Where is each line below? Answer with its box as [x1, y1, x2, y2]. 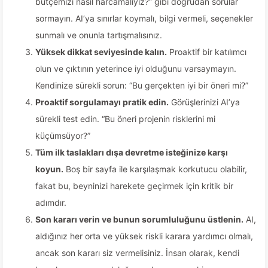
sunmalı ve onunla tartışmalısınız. [35, 30, 162, 40]
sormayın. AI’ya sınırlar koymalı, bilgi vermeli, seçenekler [35, 13, 253, 23]
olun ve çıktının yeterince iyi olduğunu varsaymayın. [35, 63, 236, 74]
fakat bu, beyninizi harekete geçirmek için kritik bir [35, 181, 233, 191]
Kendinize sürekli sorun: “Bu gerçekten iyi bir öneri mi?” [35, 80, 248, 90]
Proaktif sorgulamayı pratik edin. [35, 97, 169, 107]
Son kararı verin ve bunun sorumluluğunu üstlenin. [35, 214, 243, 224]
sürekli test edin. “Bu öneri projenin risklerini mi [35, 114, 215, 124]
